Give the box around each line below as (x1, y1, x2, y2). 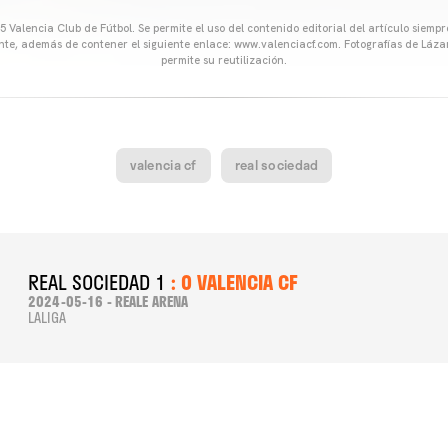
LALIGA (28, 307, 66, 328)
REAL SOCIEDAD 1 (28, 267, 166, 297)
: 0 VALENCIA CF (166, 267, 298, 297)
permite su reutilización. (160, 53, 287, 67)
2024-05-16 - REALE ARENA (28, 291, 189, 312)
